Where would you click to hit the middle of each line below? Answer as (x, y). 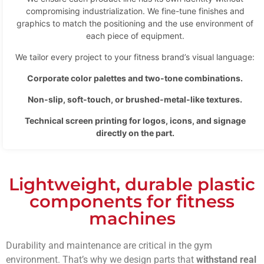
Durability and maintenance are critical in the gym (109, 246)
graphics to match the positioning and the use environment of (135, 24)
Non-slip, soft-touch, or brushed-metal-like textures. (135, 100)
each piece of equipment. (135, 36)
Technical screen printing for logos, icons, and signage (135, 121)
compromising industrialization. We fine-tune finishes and (135, 11)
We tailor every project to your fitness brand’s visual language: (135, 57)
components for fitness (132, 202)
